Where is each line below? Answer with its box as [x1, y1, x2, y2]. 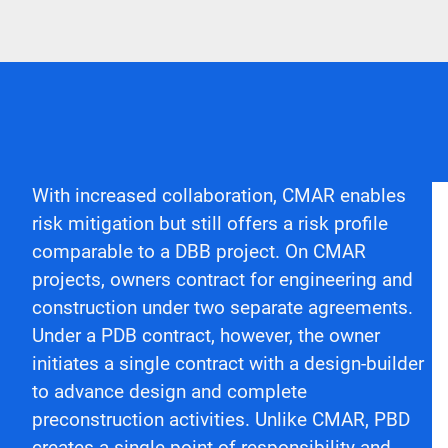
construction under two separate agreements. [32, 296, 413, 319]
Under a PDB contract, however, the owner [32, 324, 380, 347]
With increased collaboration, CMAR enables [32, 184, 406, 207]
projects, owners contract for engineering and [32, 268, 413, 291]
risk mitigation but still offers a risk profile [32, 212, 388, 235]
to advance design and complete [32, 380, 307, 403]
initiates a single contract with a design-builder [32, 352, 424, 375]
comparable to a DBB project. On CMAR [32, 240, 366, 263]
